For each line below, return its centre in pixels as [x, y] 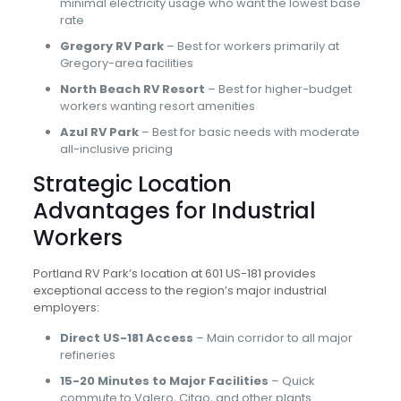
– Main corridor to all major [273, 338]
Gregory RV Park [111, 46]
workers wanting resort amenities [157, 106]
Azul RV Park [99, 132]
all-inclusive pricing [116, 149]
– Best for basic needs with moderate [249, 132]
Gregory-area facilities [126, 63]
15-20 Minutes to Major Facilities [164, 381]
